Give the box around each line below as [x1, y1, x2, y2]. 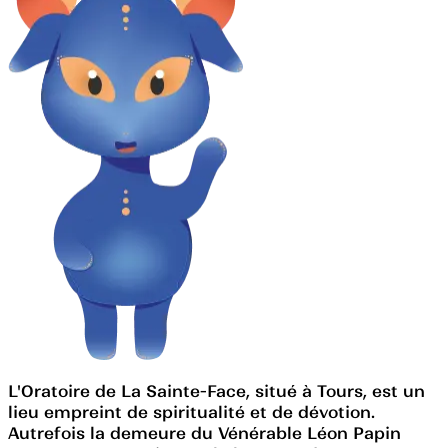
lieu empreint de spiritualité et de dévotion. [8, 401, 375, 422]
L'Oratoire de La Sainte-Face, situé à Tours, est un [8, 380, 425, 401]
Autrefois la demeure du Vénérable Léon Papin [8, 422, 401, 443]
